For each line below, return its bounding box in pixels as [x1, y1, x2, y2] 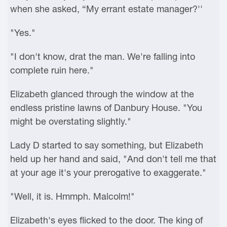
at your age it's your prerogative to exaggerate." [10, 167, 206, 178]
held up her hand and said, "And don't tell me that [10, 154, 216, 164]
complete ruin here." [10, 65, 94, 75]
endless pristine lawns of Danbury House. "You [10, 102, 202, 113]
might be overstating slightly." [10, 116, 131, 127]
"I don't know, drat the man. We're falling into [10, 51, 195, 62]
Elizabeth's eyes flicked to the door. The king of [10, 215, 203, 225]
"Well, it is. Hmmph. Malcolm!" [10, 191, 135, 202]
